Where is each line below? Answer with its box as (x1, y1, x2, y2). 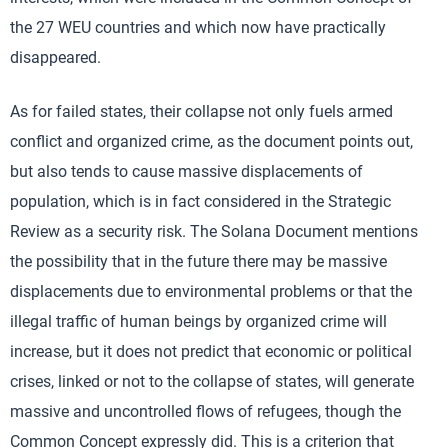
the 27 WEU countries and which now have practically (10, 18, 386, 37)
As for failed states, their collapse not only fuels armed (10, 102, 393, 121)
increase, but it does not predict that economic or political (10, 342, 412, 361)
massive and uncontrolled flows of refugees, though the (10, 402, 401, 421)
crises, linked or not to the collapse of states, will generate (10, 372, 414, 391)
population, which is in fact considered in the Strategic (10, 192, 391, 211)
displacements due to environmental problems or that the (10, 282, 412, 301)
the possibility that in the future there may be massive (10, 252, 387, 271)
